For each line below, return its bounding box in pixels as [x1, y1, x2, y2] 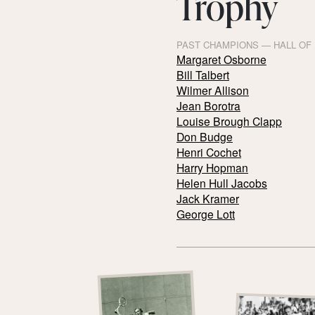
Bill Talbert [176, 66, 229, 82]
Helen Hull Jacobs [176, 174, 267, 191]
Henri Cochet [176, 143, 241, 160]
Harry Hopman [176, 159, 248, 175]
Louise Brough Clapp [176, 112, 282, 129]
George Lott [176, 205, 235, 221]
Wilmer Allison [176, 82, 249, 98]
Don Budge [176, 128, 233, 144]
